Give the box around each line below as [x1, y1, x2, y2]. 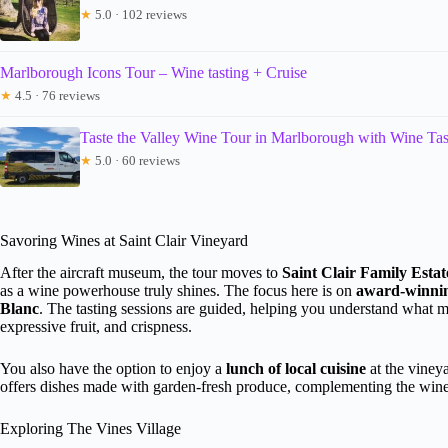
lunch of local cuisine [226, 360, 366, 378]
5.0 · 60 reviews [92, 152, 180, 168]
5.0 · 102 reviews [92, 6, 187, 22]
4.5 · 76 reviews [12, 87, 100, 103]
